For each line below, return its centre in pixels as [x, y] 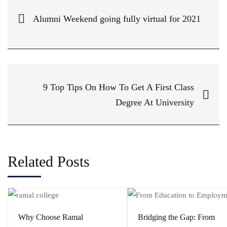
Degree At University [155, 102]
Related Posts [49, 162]
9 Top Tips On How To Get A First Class [119, 87]
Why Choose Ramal [51, 217]
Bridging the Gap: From [176, 217]
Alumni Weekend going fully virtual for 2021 [117, 18]
